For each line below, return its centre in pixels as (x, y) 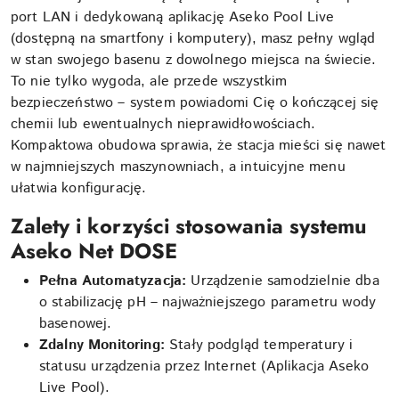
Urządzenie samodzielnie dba (283, 281)
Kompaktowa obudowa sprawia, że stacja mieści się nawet (199, 145)
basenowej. (76, 323)
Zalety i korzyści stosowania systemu (189, 226)
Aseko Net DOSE (94, 251)
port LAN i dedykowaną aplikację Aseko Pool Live (173, 17)
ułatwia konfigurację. (79, 188)
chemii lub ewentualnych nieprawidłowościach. (163, 124)
